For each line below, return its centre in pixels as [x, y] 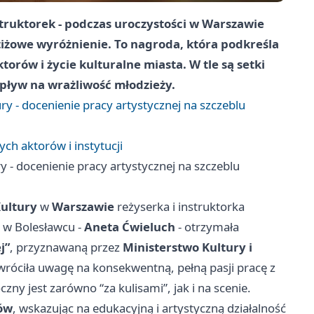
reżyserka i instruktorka [179, 207]
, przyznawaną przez [66, 247]
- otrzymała [207, 227]
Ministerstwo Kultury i [187, 247]
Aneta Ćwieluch [130, 227]
